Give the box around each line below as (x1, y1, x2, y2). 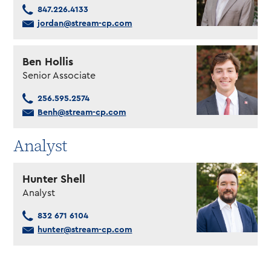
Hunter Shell (22, 173, 86, 184)
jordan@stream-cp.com (38, 19, 132, 28)
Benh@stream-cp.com (38, 108, 126, 117)
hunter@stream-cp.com (38, 225, 132, 234)
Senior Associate (22, 70, 96, 80)
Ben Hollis (22, 56, 74, 67)
